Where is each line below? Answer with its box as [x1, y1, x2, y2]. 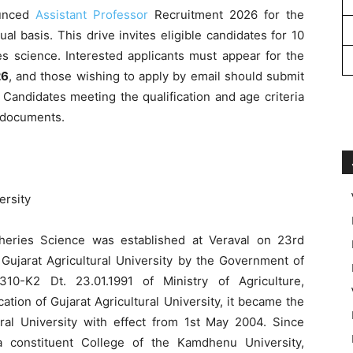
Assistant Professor [35, 6, 148, 22]
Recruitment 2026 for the [148, 6, 304, 22]
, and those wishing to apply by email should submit [8, 68, 305, 84]
